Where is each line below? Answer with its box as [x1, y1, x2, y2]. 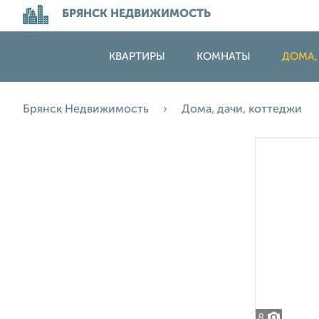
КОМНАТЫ [197, 51, 251, 62]
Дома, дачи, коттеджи [182, 104, 305, 115]
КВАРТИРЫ [109, 51, 165, 62]
